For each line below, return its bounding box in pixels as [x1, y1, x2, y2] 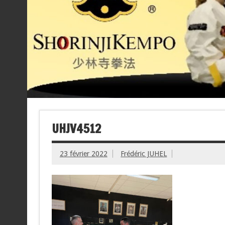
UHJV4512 [51, 120, 101, 137]
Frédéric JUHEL [121, 149, 167, 158]
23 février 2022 [59, 149, 107, 158]
